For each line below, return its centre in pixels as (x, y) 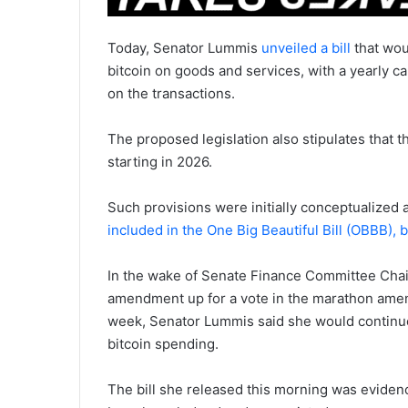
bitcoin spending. (163, 343)
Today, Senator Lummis (184, 47)
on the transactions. (171, 93)
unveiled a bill (306, 47)
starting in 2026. (160, 161)
